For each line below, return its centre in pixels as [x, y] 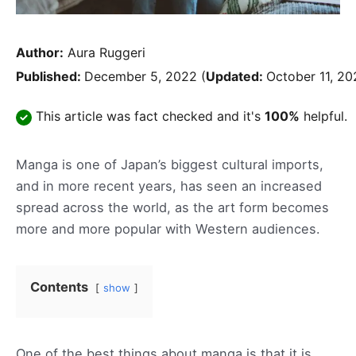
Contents [59, 286]
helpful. [323, 116]
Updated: [236, 77]
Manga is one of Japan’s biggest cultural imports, [170, 164]
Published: [50, 77]
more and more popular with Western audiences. [168, 228]
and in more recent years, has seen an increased [169, 186]
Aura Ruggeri [106, 53]
